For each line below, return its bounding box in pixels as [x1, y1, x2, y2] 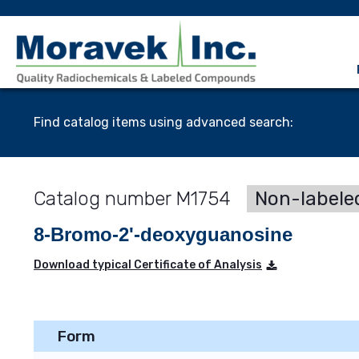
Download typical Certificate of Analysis [34, 258, 262, 272]
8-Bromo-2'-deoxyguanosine [34, 224, 292, 245]
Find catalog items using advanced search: [34, 115, 293, 130]
